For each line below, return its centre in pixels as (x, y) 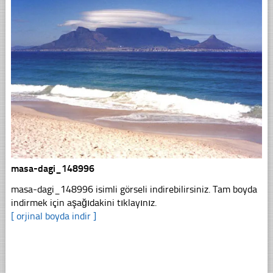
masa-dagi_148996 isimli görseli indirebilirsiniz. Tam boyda (134, 189)
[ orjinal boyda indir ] (53, 216)
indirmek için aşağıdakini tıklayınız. (83, 202)
